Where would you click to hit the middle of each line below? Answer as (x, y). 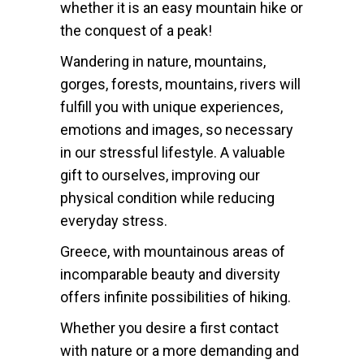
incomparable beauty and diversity (170, 274)
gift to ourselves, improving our (160, 175)
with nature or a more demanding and (180, 351)
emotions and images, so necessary (177, 130)
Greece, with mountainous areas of (173, 251)
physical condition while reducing (167, 198)
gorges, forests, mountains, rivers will (180, 84)
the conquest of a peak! (136, 30)
